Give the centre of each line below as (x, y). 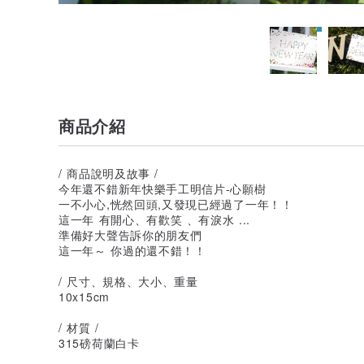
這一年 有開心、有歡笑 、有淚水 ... (155, 219)
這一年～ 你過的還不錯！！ (132, 250)
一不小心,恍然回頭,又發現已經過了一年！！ (176, 204)
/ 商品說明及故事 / (109, 173)
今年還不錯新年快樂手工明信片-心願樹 (162, 188)
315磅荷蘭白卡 (99, 342)
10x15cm (84, 296)
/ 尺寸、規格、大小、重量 (128, 281)
